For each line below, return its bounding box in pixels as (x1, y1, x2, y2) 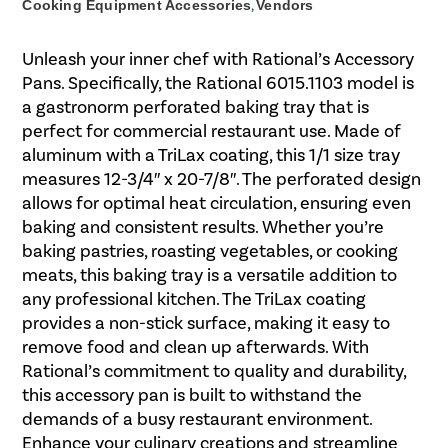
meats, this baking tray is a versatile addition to (22, 263, 398, 286)
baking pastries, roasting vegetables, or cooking (22, 239, 399, 262)
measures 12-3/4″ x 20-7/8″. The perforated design (22, 167, 422, 190)
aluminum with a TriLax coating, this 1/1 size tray (22, 143, 401, 166)
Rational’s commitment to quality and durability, (22, 359, 407, 382)
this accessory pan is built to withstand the (22, 383, 363, 406)
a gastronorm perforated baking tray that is (22, 95, 370, 118)
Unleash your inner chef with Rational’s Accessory (22, 47, 415, 70)
